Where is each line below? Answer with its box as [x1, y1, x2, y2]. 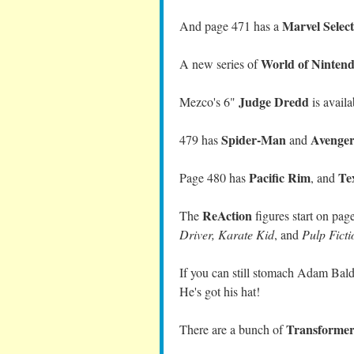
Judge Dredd [239, 92, 309, 111]
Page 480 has [179, 169, 249, 186]
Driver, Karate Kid [179, 226, 274, 243]
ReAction [202, 206, 252, 224]
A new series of [179, 55, 261, 72]
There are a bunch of [179, 321, 286, 337]
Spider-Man [221, 130, 286, 149]
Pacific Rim [249, 168, 311, 186]
